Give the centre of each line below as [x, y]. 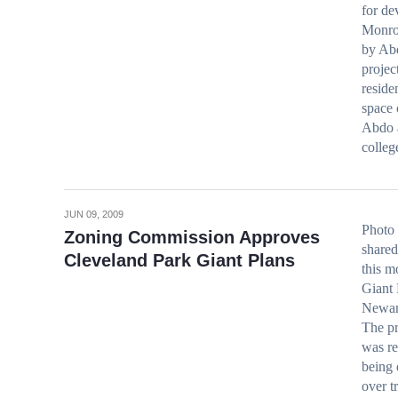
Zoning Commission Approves [192, 237]
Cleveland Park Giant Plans [179, 260]
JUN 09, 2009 [94, 214]
